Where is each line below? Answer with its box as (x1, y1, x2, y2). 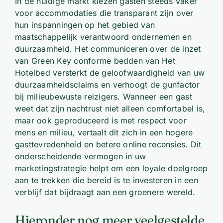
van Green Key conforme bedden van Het (14, 56, 175, 66)
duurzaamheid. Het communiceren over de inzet (14, 44, 201, 54)
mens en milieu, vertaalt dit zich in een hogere (14, 127, 193, 137)
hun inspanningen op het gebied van (14, 20, 155, 30)
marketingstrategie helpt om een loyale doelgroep (14, 163, 208, 173)
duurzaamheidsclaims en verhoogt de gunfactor (14, 80, 200, 90)
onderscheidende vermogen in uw (14, 151, 146, 161)
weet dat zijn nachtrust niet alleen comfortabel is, (14, 104, 206, 113)
